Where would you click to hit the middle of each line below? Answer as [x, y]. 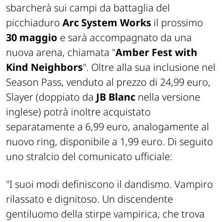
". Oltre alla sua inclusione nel [149, 67]
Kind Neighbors [44, 67]
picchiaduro [33, 23]
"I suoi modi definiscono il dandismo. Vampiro [110, 184]
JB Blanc [117, 97]
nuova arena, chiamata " [61, 53]
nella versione [169, 97]
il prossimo [177, 23]
